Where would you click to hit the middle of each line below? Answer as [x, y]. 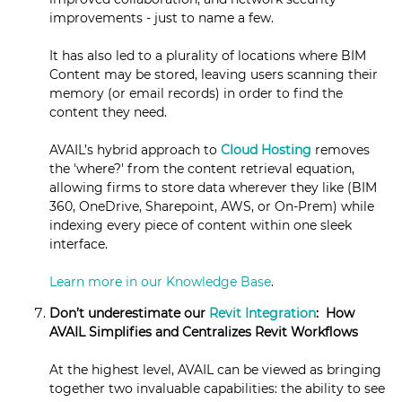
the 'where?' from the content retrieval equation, [202, 169]
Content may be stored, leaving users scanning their [214, 75]
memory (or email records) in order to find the [196, 94]
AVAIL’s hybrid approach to [135, 150]
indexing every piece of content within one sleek [201, 226]
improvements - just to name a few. [162, 18]
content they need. [108, 113]
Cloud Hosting [266, 150]
